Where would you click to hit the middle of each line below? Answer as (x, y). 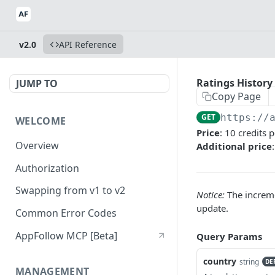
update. (212, 208)
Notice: (211, 195)
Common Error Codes (66, 213)
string (249, 262)
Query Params (229, 236)
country (220, 261)
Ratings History (234, 83)
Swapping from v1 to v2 (70, 191)
